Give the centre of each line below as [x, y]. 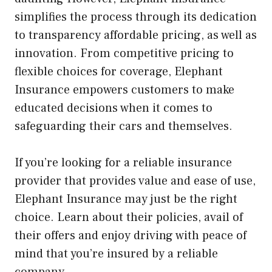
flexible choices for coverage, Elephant [119, 72]
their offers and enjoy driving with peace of [131, 236]
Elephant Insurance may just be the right [126, 199]
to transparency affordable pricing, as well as [136, 36]
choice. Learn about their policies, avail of [129, 218]
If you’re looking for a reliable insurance [123, 163]
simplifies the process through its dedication [136, 17]
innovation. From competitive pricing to [124, 54]
